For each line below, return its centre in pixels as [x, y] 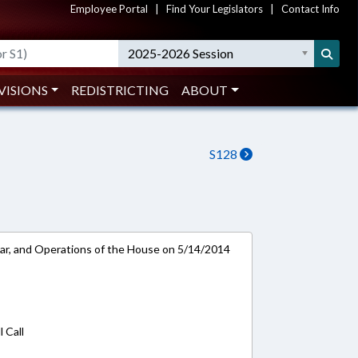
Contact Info [310, 9]
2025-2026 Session [181, 53]
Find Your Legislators [215, 9]
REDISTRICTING [120, 90]
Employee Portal [109, 9]
